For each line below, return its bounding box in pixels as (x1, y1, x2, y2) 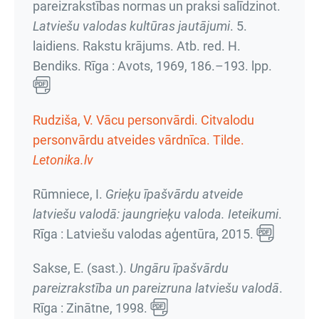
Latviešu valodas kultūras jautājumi (33, 19, 230, 33)
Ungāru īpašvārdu (130, 261, 229, 276)
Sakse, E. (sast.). (33, 261, 130, 276)
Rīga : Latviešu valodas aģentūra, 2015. (33, 226, 256, 241)
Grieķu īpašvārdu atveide (105, 187, 243, 202)
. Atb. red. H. (170, 38, 241, 53)
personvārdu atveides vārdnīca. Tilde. (33, 132, 244, 147)
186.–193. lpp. (190, 58, 272, 73)
